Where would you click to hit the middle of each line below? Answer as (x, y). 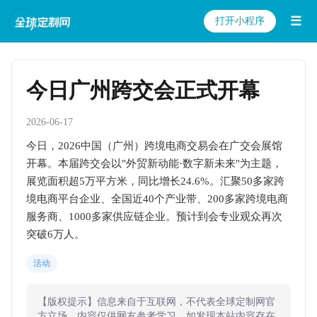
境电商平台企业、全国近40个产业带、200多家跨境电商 (157, 199)
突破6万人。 (56, 234)
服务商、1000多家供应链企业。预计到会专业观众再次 (154, 217)
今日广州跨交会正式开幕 (143, 90)
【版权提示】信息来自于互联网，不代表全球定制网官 (156, 302)
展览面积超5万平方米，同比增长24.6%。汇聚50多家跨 (155, 181)
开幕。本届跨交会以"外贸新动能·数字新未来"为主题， (154, 163)
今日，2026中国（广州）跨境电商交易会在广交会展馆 (154, 146)
